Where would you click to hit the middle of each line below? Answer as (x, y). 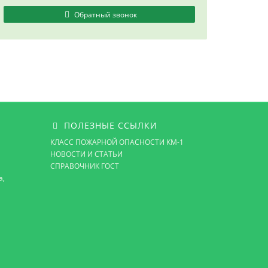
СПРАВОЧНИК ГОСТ (84, 166)
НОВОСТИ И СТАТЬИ (86, 154)
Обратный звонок (105, 15)
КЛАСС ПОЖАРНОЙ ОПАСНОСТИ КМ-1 (117, 142)
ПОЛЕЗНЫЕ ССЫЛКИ (109, 125)
